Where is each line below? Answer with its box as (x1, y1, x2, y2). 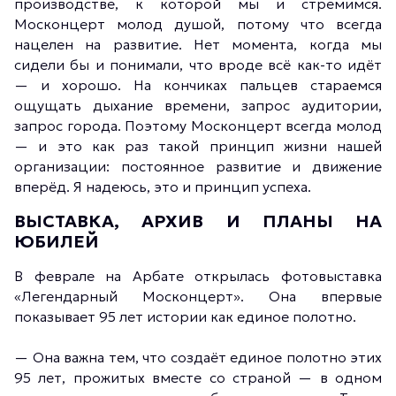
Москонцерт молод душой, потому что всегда (14, 15, 382, 33)
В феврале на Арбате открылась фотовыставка (14, 267, 382, 285)
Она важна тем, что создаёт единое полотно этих (32, 348, 382, 366)
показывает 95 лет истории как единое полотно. (14, 308, 356, 325)
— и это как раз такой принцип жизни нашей (14, 137, 382, 155)
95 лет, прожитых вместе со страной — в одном (14, 369, 382, 386)
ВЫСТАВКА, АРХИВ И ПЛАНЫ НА (14, 210, 382, 232)
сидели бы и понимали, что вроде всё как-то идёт (14, 56, 382, 73)
